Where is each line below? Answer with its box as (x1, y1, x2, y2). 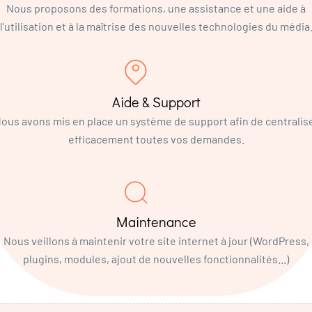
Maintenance (116, 212, 196, 231)
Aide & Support (111, 92, 201, 111)
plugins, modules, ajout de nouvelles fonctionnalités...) (23, 251, 289, 265)
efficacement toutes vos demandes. (68, 132, 244, 146)
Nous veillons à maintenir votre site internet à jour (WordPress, (3, 233, 309, 247)
